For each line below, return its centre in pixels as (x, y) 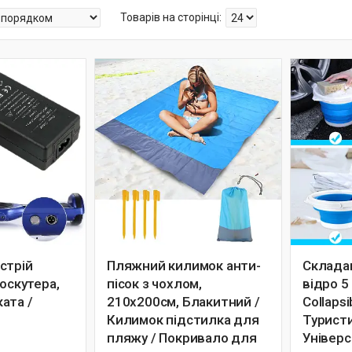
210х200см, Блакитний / (183, 302)
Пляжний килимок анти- (184, 266)
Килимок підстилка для (183, 320)
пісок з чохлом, (154, 284)
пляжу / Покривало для (182, 338)
